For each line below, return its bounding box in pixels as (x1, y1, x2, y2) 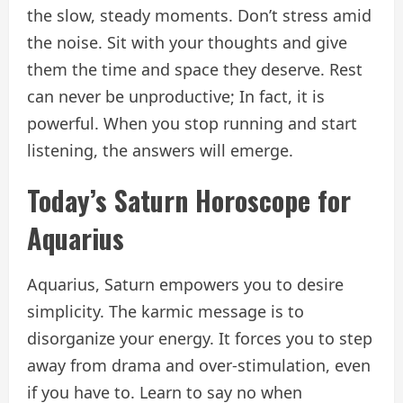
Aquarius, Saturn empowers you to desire (27, 273, 344, 295)
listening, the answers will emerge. (27, 139, 293, 161)
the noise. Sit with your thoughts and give (27, 31, 347, 53)
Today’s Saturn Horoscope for (27, 179, 351, 220)
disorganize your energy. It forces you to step (27, 327, 372, 349)
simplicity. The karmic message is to (27, 300, 304, 322)
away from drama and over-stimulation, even (27, 354, 371, 376)
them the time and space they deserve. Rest (27, 58, 363, 80)
